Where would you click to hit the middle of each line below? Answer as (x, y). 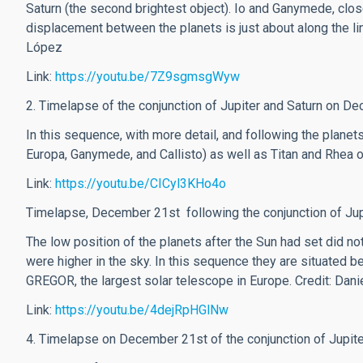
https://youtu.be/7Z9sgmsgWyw (147, 77)
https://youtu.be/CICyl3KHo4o (141, 184)
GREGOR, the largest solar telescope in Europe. (160, 281)
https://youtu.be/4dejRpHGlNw (142, 310)
